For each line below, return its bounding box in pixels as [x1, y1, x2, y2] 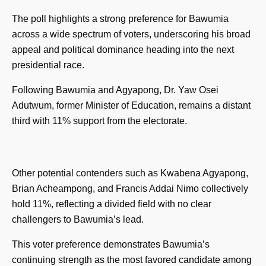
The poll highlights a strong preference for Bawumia [12, 13, 229, 24]
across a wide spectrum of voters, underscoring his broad [12, 28, 251, 39]
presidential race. [12, 59, 84, 70]
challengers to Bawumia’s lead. [12, 214, 144, 224]
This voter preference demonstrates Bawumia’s [12, 239, 210, 249]
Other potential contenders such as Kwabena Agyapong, [12, 167, 248, 178]
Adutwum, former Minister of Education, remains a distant [12, 100, 251, 110]
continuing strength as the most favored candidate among [12, 254, 252, 265]
